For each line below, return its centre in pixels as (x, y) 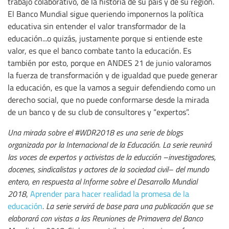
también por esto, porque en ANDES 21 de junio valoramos (109, 63)
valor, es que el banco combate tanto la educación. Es (99, 51)
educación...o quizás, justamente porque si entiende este (105, 39)
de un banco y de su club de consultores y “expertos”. (98, 112)
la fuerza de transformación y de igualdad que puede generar (113, 75)
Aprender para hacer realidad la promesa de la (110, 194)
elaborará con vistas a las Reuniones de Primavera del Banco (105, 219)
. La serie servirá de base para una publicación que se (128, 206)
